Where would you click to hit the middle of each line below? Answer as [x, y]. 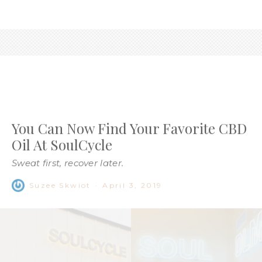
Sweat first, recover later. [68, 130]
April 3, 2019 [132, 153]
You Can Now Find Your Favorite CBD [129, 96]
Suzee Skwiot [60, 153]
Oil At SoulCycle [62, 112]
